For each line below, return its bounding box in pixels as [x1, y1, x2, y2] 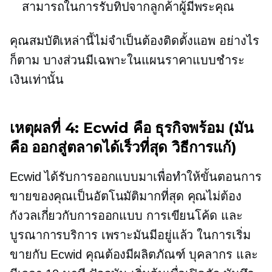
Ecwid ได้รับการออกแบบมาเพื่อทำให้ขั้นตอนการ [10, 170, 262, 183]
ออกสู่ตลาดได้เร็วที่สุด [32, 138, 168, 156]
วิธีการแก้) [168, 138, 237, 156]
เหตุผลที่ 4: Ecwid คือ [10, 119, 155, 137]
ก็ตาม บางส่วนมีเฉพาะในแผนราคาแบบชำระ [10, 53, 245, 67]
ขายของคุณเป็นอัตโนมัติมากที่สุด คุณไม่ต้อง [10, 189, 242, 203]
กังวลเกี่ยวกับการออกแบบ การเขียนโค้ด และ [10, 209, 243, 222]
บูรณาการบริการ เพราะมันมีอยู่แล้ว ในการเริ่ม [10, 228, 251, 242]
